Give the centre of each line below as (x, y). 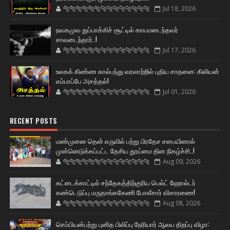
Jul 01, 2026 (179, 92)
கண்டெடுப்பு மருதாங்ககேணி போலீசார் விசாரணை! (125, 192)
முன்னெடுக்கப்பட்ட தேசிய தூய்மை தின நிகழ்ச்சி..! (125, 151)
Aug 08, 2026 (181, 203)
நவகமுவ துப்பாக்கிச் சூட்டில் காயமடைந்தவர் (117, 30)
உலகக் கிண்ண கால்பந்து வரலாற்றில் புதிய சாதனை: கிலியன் (137, 71)
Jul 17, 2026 (179, 50)
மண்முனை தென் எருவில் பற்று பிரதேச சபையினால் (125, 141)
